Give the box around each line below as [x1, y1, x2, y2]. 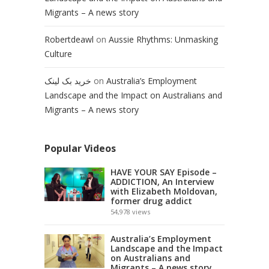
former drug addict [110, 195, 192, 207]
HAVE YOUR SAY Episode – [110, 166, 217, 178]
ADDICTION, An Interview [110, 176, 214, 188]
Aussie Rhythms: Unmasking [109, 34, 218, 46]
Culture [44, 48, 72, 60]
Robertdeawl [44, 34, 94, 46]
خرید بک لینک [44, 75, 91, 87]
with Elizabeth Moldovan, [110, 186, 217, 198]
